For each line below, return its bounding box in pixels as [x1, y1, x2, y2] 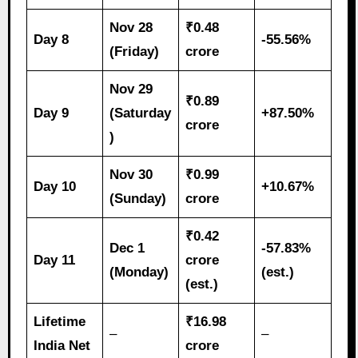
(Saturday [109, 105, 172, 121]
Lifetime [34, 313, 86, 329]
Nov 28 [109, 19, 153, 35]
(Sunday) [109, 190, 167, 206]
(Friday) [109, 43, 160, 59]
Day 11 [34, 252, 76, 268]
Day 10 [34, 178, 77, 194]
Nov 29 [109, 81, 153, 97]
